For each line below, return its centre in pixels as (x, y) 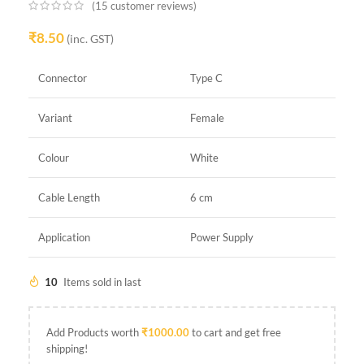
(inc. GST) (90, 39)
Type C (206, 78)
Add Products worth (94, 332)
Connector (63, 78)
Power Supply (222, 237)
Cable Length (69, 197)
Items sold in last (102, 282)
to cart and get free (235, 332)
